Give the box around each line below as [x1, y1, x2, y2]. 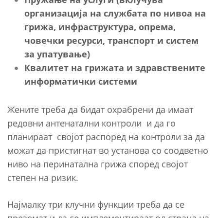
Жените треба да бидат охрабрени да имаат [7, 103, 193, 115]
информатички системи [24, 75, 137, 87]
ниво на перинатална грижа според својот [7, 158, 188, 170]
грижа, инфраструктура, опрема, [24, 20, 176, 33]
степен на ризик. [7, 171, 78, 183]
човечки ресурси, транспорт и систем [24, 34, 199, 46]
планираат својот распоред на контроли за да [7, 130, 205, 143]
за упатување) [24, 48, 90, 60]
